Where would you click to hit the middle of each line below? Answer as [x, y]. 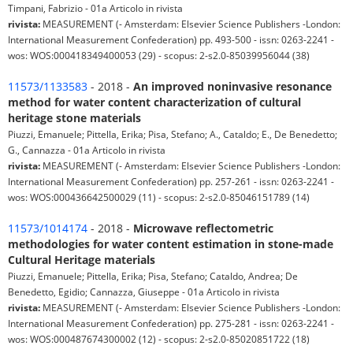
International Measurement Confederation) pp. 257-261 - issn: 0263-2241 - [171, 182]
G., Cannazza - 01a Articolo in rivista [87, 150]
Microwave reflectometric [203, 229]
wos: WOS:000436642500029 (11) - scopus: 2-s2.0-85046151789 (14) [159, 197]
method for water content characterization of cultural [154, 102]
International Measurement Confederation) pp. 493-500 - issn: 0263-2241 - [171, 40]
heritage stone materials [74, 118]
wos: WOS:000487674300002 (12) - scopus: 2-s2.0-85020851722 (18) [159, 339]
